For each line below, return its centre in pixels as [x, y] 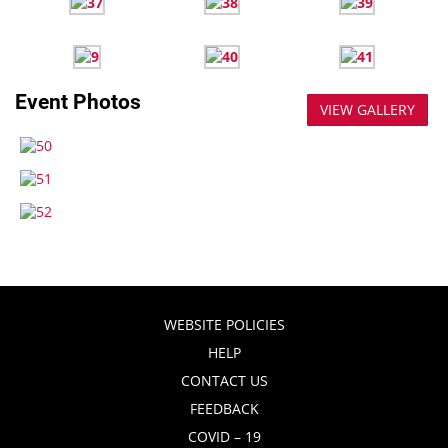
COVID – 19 [224, 436]
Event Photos [78, 102]
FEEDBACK [224, 408]
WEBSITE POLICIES [224, 324]
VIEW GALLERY [367, 109]
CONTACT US [224, 380]
